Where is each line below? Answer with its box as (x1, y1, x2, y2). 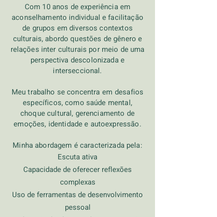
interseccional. (53, 65, 102, 76)
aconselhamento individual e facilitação (12, 12, 143, 23)
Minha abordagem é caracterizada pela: (13, 140, 142, 151)
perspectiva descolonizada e (30, 55, 125, 65)
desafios (115, 87, 144, 97)
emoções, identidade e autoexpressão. (14, 119, 141, 129)
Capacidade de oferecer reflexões (23, 164, 132, 175)
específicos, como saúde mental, (23, 97, 132, 108)
